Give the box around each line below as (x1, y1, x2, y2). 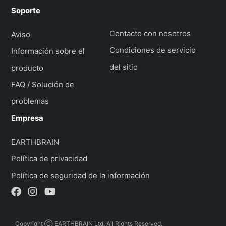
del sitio (109, 62, 138, 72)
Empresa (11, 112, 44, 123)
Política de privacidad (11, 153, 88, 163)
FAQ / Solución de (11, 79, 75, 89)
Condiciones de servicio (109, 45, 196, 55)
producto (11, 63, 44, 73)
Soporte (11, 5, 41, 15)
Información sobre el (11, 46, 85, 56)
